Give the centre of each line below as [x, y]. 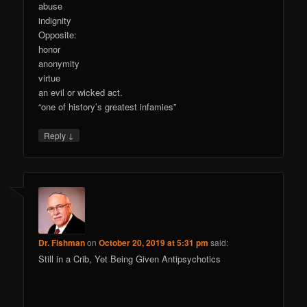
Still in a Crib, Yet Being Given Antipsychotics [130, 259]
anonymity [59, 63]
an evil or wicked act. [81, 92]
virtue [50, 77]
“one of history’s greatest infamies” [108, 106]
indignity [55, 20]
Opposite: [58, 34]
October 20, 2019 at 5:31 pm [154, 243]
